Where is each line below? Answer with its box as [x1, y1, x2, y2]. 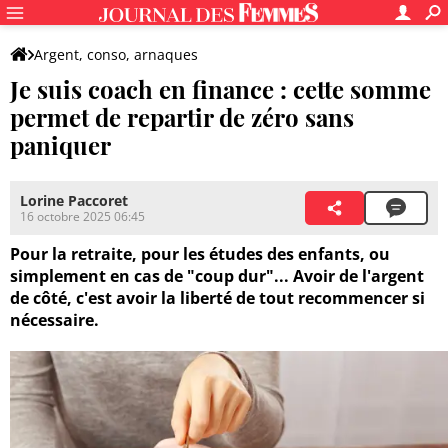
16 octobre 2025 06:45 [20, 208, 145, 226]
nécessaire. [10, 309, 99, 332]
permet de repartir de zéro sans [10, 101, 354, 133]
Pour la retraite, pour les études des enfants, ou [10, 243, 390, 266]
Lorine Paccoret [20, 191, 128, 211]
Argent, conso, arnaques [34, 45, 198, 64]
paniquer [10, 129, 111, 161]
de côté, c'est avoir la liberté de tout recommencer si [10, 287, 425, 310]
